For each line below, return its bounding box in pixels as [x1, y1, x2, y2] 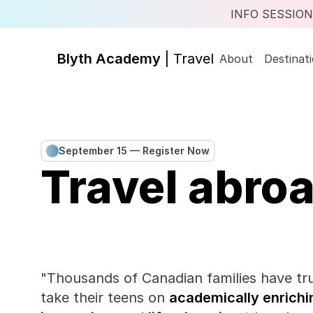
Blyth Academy [57, 50, 164, 67]
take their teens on [41, 289, 169, 306]
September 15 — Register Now [59, 145, 210, 156]
